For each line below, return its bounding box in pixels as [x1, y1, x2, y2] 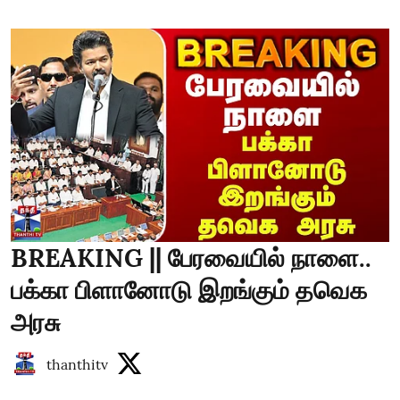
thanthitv [46, 354, 108, 373]
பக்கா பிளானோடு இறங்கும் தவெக [11, 273, 367, 306]
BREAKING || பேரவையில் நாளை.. [11, 241, 371, 274]
